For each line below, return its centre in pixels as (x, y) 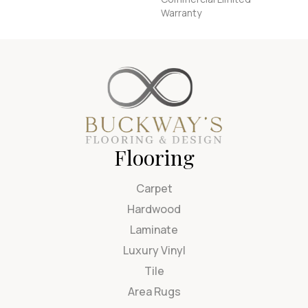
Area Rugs (154, 291)
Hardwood (154, 209)
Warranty (181, 12)
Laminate (154, 229)
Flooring (154, 157)
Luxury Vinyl (154, 250)
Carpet (154, 188)
